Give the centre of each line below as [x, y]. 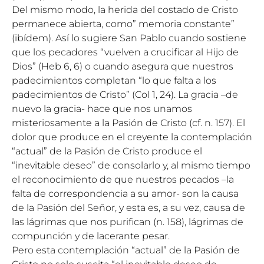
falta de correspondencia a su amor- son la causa [125, 194]
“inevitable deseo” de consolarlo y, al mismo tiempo [131, 165]
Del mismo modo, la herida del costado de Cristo [125, 10]
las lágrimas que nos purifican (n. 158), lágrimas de [128, 222]
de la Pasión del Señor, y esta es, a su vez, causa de [128, 208]
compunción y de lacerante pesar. [91, 236]
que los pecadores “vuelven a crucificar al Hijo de [125, 52]
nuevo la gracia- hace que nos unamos [102, 109]
